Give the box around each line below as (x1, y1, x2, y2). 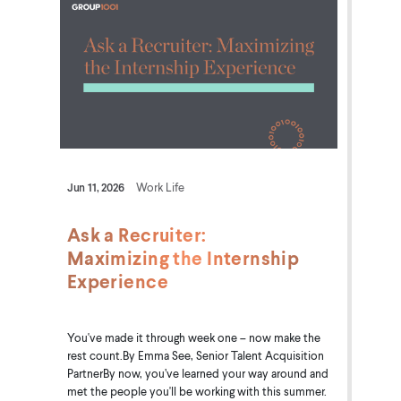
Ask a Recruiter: (66, 222, 207, 246)
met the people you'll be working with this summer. (66, 383, 327, 398)
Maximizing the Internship (66, 245, 300, 269)
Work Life (135, 179, 184, 194)
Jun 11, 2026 (66, 179, 124, 194)
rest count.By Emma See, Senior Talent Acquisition (66, 347, 324, 363)
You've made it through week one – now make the (66, 329, 320, 345)
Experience (66, 269, 168, 293)
